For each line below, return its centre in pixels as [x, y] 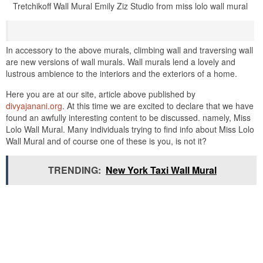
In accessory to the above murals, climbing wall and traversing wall [129, 50]
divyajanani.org [34, 106]
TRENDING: [75, 170]
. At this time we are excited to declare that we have [158, 106]
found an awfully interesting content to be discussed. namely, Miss [128, 118]
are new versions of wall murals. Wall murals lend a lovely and [121, 62]
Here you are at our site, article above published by [101, 94]
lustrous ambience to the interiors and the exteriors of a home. [122, 74]
